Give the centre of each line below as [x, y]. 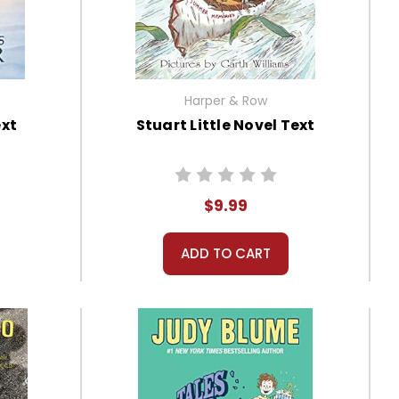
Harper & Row [225, 101]
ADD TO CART [225, 254]
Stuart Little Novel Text [225, 126]
